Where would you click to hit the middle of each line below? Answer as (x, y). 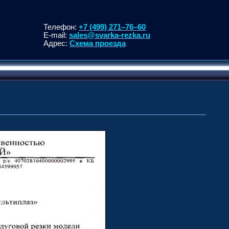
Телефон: (61, 27)
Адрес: (56, 43)
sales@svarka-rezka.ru (110, 35)
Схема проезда (98, 43)
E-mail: (56, 35)
